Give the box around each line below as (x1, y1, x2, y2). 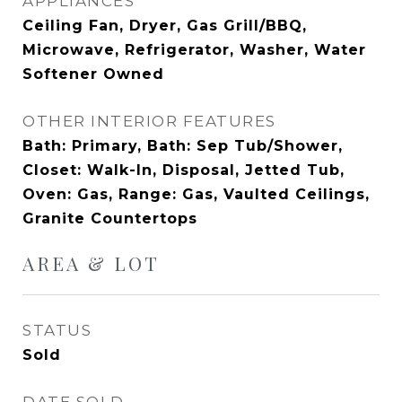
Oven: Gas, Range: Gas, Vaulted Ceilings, (22, 186, 370, 203)
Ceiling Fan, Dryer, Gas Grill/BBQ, (22, 17, 307, 34)
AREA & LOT (22, 250, 160, 275)
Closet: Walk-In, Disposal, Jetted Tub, (22, 162, 345, 179)
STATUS (22, 321, 92, 339)
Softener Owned (22, 66, 164, 83)
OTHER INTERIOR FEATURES (22, 112, 276, 130)
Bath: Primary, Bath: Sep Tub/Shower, (22, 137, 343, 154)
